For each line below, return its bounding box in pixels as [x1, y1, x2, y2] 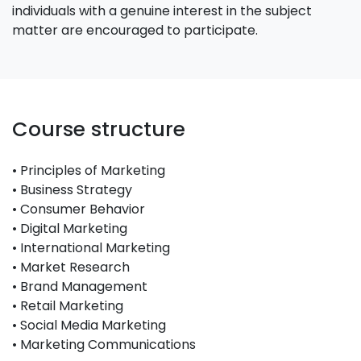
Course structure [12, 115, 185, 143]
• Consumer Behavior [12, 200, 145, 218]
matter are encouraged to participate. [12, 21, 258, 39]
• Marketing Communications [12, 335, 196, 354]
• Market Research [12, 258, 130, 276]
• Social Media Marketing [12, 316, 166, 334]
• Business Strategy [12, 180, 132, 199]
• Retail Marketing [12, 297, 123, 315]
